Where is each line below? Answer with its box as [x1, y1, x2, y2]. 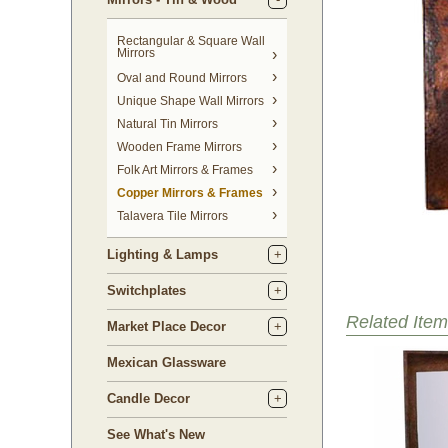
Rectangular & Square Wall [117, 34, 265, 48]
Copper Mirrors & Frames [117, 186, 263, 200]
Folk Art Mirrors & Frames [117, 163, 253, 177]
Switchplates [107, 283, 186, 298]
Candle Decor [107, 391, 190, 406]
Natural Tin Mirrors [117, 117, 218, 131]
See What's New [107, 427, 205, 442]
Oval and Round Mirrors [117, 71, 247, 85]
